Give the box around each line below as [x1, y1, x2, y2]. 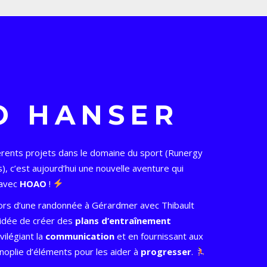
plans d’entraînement [75, 214, 172, 226]
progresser [141, 245, 192, 257]
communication [45, 229, 115, 242]
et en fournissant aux [114, 229, 204, 242]
